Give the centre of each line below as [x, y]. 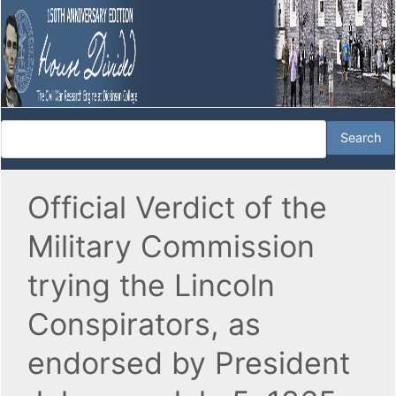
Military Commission [171, 247]
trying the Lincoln [151, 286]
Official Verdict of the [177, 208]
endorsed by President [189, 363]
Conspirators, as [144, 324]
